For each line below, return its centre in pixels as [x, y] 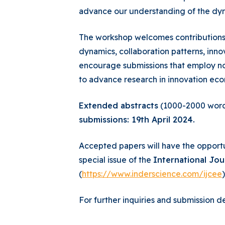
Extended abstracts [119, 105]
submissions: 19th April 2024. [137, 120]
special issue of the [116, 160]
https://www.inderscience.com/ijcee [152, 174]
